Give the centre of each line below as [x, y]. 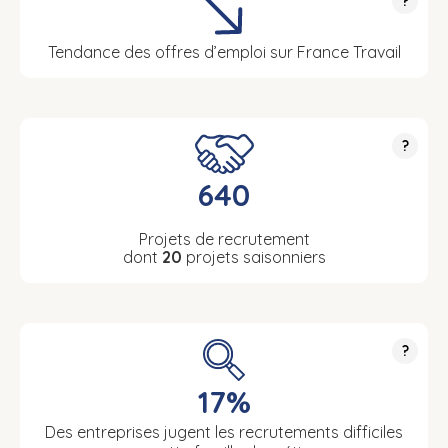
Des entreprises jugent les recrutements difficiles [224, 432]
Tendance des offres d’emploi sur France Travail [224, 52]
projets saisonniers [253, 257]
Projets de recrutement [224, 239]
